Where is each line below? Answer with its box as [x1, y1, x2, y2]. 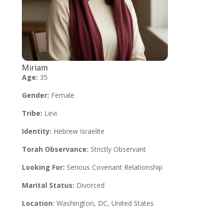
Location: [21, 199, 54, 208]
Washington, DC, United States [54, 199, 154, 208]
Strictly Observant [88, 145, 146, 154]
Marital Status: [21, 181, 74, 190]
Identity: [21, 127, 52, 136]
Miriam [21, 62, 48, 73]
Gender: [21, 91, 49, 100]
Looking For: [21, 163, 65, 172]
